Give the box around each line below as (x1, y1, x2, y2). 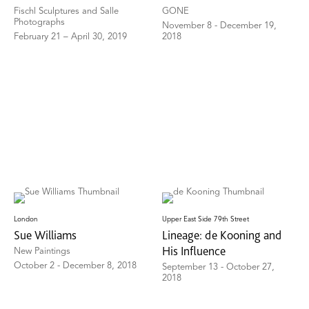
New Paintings (14, 247, 70, 257)
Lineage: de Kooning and (162, 228, 282, 243)
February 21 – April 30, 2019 (14, 32, 127, 42)
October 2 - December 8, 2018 (14, 261, 137, 271)
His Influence (162, 243, 226, 259)
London (14, 216, 38, 223)
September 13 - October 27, (162, 263, 275, 272)
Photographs (14, 18, 65, 28)
